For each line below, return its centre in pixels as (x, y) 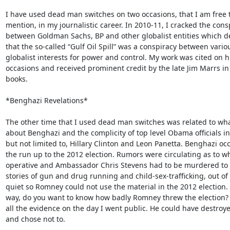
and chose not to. (35, 219)
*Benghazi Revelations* (46, 100)
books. (16, 79)
